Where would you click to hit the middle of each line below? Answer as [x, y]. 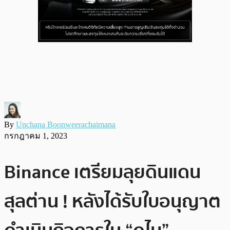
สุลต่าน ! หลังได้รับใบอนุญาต [112, 201]
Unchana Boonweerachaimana [66, 124]
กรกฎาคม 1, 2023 [36, 136]
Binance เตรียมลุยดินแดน [102, 172]
